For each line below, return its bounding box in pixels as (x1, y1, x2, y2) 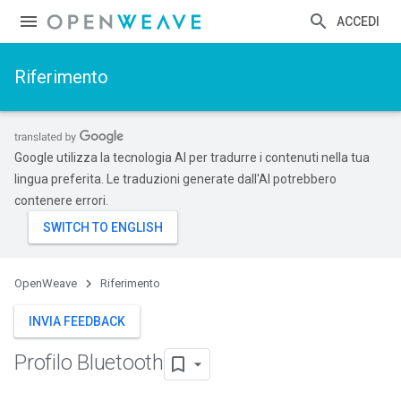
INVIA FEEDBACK (29, 314, 125, 328)
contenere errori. (14, 193, 108, 208)
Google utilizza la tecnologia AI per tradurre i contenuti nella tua (14, 150, 370, 165)
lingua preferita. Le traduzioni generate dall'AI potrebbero (14, 172, 337, 186)
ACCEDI (337, 14, 380, 29)
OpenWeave (14, 277, 77, 290)
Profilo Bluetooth (14, 350, 164, 376)
